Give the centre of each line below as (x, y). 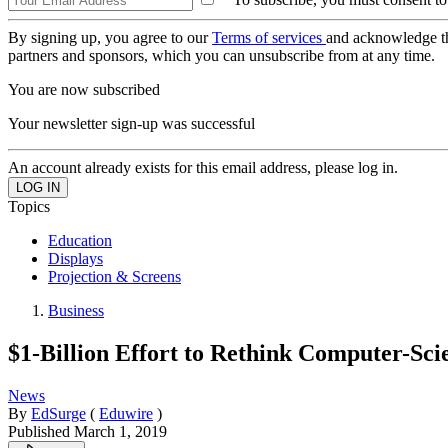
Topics (29, 206)
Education (80, 240)
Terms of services (269, 37)
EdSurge (58, 413)
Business (76, 310)
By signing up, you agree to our (110, 37)
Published (41, 431)
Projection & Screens (114, 276)
